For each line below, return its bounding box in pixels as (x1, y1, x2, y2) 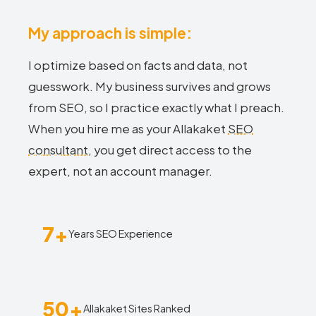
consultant (28, 142, 88, 157)
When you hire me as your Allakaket (28, 121, 228, 136)
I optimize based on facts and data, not (28, 58, 248, 73)
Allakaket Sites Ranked (83, 301, 190, 315)
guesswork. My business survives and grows (28, 79, 271, 94)
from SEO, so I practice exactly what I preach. (28, 100, 284, 115)
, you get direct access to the (88, 142, 252, 157)
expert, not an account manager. (28, 164, 212, 178)
